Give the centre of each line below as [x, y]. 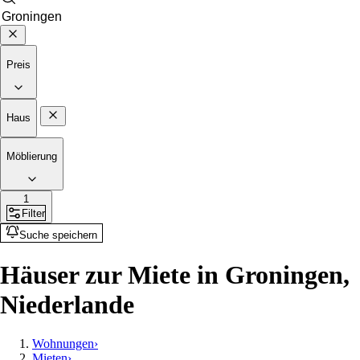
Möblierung [32, 156]
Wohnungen [63, 344]
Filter [33, 213]
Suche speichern [58, 235]
